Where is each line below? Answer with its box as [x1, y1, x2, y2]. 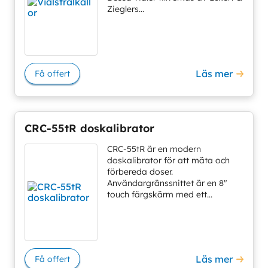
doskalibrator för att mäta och [106, 154, 230, 166]
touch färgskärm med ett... [106, 188, 212, 200]
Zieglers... [106, 4, 144, 15]
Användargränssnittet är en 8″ [106, 177, 227, 188]
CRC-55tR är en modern [106, 143, 201, 154]
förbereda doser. [106, 166, 173, 177]
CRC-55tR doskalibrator [25, 121, 154, 136]
